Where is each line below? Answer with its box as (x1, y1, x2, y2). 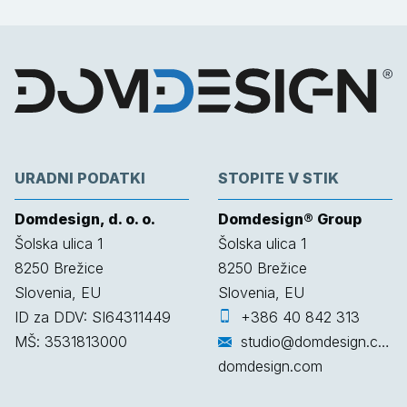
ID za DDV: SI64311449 (15, 307, 171, 326)
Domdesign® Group (218, 209, 362, 228)
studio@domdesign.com (241, 332, 378, 351)
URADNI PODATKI (15, 168, 145, 187)
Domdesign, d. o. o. (15, 209, 155, 228)
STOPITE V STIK (218, 168, 339, 187)
